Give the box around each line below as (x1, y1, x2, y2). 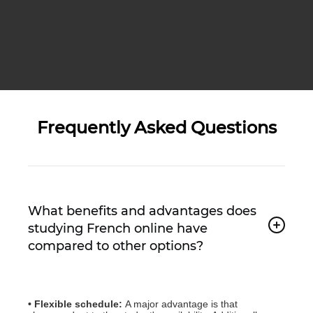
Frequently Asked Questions (36, 117, 277, 138)
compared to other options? (28, 238, 203, 254)
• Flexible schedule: (28, 298, 125, 310)
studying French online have (28, 220, 208, 236)
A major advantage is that (125, 298, 238, 310)
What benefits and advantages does (28, 203, 256, 219)
